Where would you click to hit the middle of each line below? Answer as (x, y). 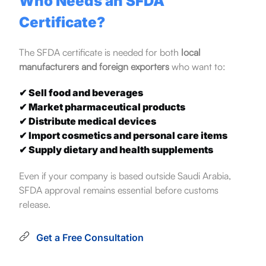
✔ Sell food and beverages (81, 93)
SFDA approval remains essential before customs (118, 190)
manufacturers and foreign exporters (94, 67)
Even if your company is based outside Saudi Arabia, (125, 176)
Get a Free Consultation (90, 238)
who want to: (197, 67)
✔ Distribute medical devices (87, 121)
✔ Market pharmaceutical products (102, 107)
